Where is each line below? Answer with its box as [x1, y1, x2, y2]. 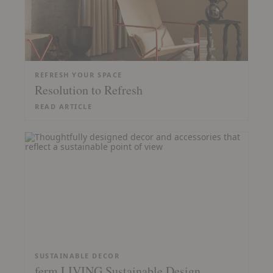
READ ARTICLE [35, 102, 93, 111]
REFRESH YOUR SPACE [35, 70, 122, 79]
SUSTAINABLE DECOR [35, 251, 120, 260]
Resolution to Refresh [35, 82, 143, 98]
